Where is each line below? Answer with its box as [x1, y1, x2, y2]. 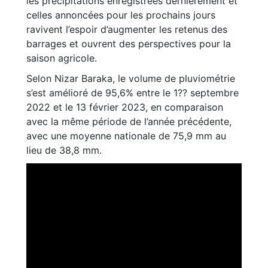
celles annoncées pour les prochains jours [26, 9, 215, 21]
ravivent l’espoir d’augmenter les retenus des [26, 23, 227, 35]
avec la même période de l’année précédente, [26, 115, 232, 127]
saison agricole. [26, 52, 97, 64]
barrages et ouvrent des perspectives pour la [26, 38, 231, 50]
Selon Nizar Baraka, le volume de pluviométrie [26, 72, 235, 84]
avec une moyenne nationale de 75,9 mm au [26, 130, 226, 142]
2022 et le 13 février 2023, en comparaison [26, 101, 223, 113]
